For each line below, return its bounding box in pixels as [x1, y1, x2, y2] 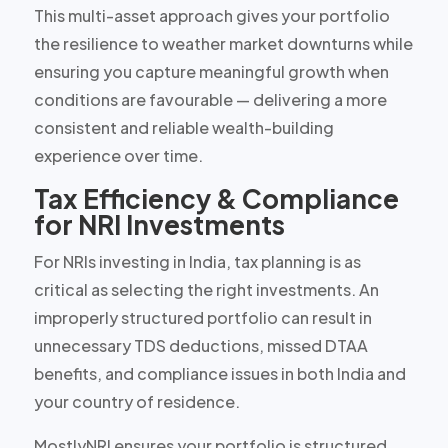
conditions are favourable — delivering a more [33, 88, 387, 110]
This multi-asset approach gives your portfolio [33, 4, 390, 26]
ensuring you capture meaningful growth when [33, 60, 389, 82]
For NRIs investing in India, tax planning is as [33, 250, 361, 272]
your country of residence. [33, 390, 240, 412]
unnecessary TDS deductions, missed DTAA [33, 334, 368, 356]
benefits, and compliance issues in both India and [33, 362, 406, 384]
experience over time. [33, 144, 203, 166]
